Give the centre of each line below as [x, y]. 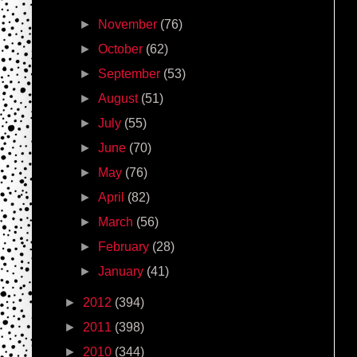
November [129, 24]
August [120, 98]
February [126, 246]
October [122, 49]
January [123, 271]
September [131, 73]
